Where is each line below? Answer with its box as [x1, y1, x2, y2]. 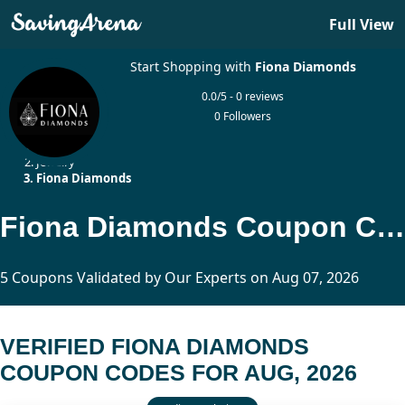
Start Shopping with [129, 58, 255, 75]
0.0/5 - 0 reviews [202, 89, 285, 104]
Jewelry [36, 154, 75, 170]
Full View [329, 14, 394, 34]
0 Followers [214, 108, 272, 124]
